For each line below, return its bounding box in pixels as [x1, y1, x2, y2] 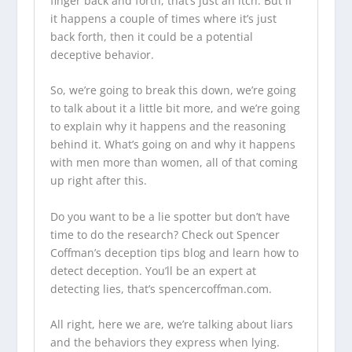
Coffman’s [49, 244, 104, 260]
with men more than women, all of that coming [49, 155, 298, 170]
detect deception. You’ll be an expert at [49, 262, 256, 278]
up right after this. [49, 173, 147, 189]
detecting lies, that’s [49, 280, 159, 296]
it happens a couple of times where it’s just [49, 10, 277, 26]
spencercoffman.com [158, 280, 269, 296]
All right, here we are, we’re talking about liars [49, 317, 293, 332]
